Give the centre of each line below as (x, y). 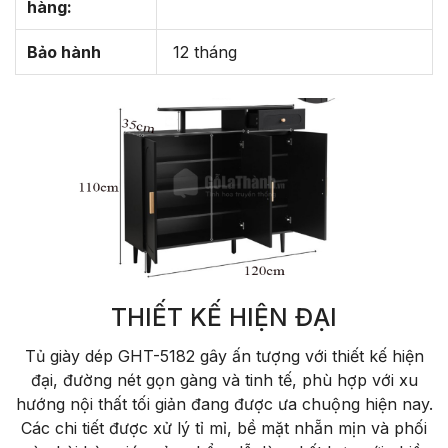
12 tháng (202, 52)
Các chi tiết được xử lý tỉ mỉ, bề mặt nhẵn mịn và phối (224, 427)
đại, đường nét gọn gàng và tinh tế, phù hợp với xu (224, 379)
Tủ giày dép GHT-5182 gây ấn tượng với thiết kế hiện (224, 355)
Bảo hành (63, 52)
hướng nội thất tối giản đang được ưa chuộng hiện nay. (224, 403)
